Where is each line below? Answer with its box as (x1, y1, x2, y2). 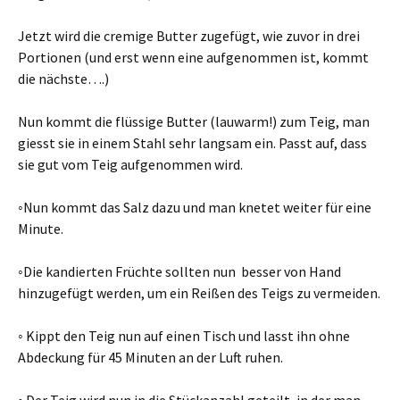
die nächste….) (18, 70, 109, 87)
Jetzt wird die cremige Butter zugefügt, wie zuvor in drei (18, 27, 360, 45)
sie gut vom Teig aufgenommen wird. (18, 155, 243, 173)
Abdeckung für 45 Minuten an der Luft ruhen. (18, 348, 283, 366)
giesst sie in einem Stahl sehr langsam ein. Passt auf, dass (18, 134, 367, 152)
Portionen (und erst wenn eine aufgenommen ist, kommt (18, 48, 369, 66)
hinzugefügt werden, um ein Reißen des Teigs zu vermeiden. (18, 284, 380, 302)
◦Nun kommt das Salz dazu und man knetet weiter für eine (18, 198, 371, 216)
